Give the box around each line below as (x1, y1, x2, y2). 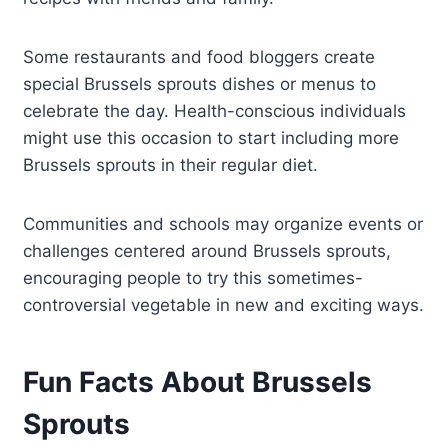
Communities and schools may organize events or (23, 213, 424, 234)
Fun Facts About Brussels (23, 364, 373, 399)
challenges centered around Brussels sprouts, (23, 240, 392, 261)
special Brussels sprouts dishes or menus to (23, 73, 377, 94)
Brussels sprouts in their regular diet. (23, 154, 319, 175)
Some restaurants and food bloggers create (23, 46, 376, 67)
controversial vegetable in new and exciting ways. (23, 294, 425, 315)
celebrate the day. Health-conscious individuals (23, 100, 407, 121)
